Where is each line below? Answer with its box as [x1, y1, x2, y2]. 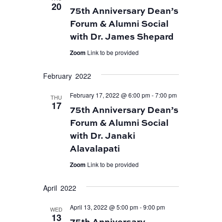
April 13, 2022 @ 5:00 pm [69, 202, 138, 211]
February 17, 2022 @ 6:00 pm [69, 90, 150, 99]
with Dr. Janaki [69, 128, 135, 142]
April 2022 [43, 182, 76, 193]
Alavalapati [69, 141, 120, 155]
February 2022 [43, 70, 91, 81]
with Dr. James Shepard [69, 29, 173, 43]
